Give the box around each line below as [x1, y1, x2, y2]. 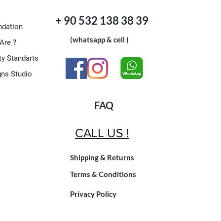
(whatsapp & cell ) [55, 35, 130, 44]
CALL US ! [75, 126, 129, 140]
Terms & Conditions [70, 170, 136, 179]
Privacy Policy [70, 189, 116, 199]
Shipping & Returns [70, 153, 134, 162]
